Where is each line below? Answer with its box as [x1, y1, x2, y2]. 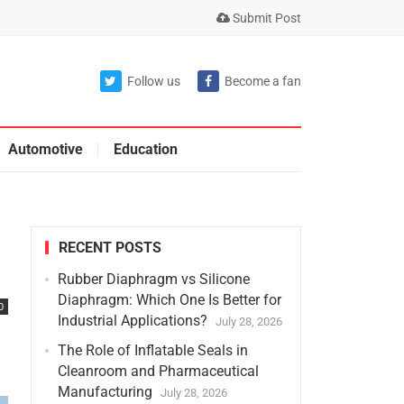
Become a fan [224, 74, 301, 88]
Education [113, 141, 178, 158]
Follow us [126, 74, 180, 88]
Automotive [7, 141, 83, 158]
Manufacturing [57, 383, 152, 400]
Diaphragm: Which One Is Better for [57, 291, 281, 308]
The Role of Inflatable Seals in [57, 342, 248, 359]
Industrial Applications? [57, 312, 207, 329]
